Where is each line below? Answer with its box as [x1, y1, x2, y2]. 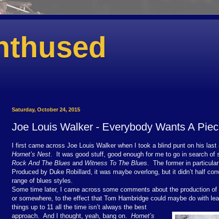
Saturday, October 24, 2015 [12, 107, 80, 112]
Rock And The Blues [12, 159, 70, 167]
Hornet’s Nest [12, 150, 50, 158]
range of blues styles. [12, 176, 73, 184]
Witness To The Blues [85, 159, 147, 167]
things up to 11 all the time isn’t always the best [12, 203, 147, 211]
